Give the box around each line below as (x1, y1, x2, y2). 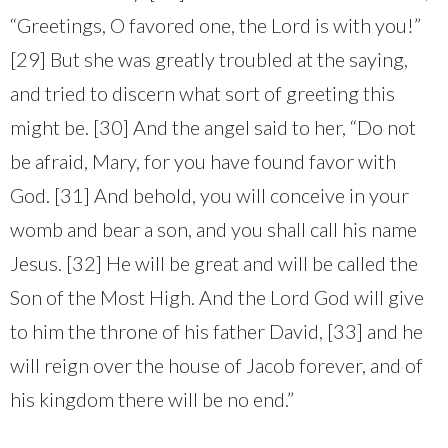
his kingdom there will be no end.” (10, 386, 294, 411)
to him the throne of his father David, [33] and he (10, 318, 423, 343)
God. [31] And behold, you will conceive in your (10, 182, 409, 207)
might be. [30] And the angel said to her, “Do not (10, 114, 416, 139)
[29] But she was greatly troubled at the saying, (10, 46, 408, 71)
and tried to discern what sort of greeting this (10, 80, 395, 105)
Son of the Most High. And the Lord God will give (10, 284, 424, 309)
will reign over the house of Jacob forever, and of (10, 352, 423, 377)
